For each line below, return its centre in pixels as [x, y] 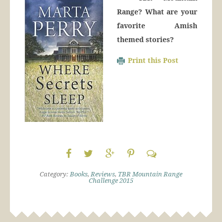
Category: [55, 174]
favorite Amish [157, 26]
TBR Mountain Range [150, 174]
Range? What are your [157, 12]
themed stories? [145, 40]
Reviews [103, 174]
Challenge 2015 [111, 181]
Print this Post [153, 60]
